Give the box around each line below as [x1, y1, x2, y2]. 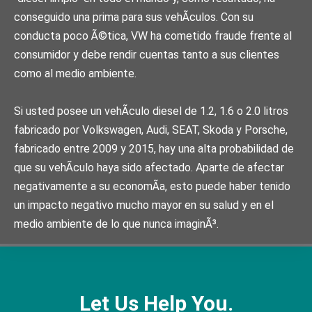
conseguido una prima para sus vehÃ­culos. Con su [14, 10, 253, 24]
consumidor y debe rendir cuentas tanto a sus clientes [14, 47, 279, 61]
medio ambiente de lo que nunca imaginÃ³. [14, 217, 219, 231]
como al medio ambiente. [14, 66, 136, 80]
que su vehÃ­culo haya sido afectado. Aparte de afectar [14, 160, 284, 174]
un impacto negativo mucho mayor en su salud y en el [14, 198, 274, 212]
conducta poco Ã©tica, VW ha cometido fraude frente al [14, 29, 292, 42]
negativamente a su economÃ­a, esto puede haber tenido [14, 179, 290, 193]
